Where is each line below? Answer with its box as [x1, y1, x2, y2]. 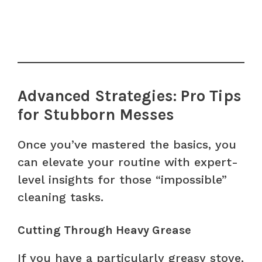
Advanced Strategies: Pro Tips [18, 86, 242, 105]
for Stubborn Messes [18, 105, 174, 124]
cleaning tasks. [18, 189, 104, 204]
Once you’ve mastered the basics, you [18, 137, 236, 151]
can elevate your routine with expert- [18, 154, 238, 169]
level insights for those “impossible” [18, 172, 227, 187]
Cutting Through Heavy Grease [18, 223, 191, 237]
